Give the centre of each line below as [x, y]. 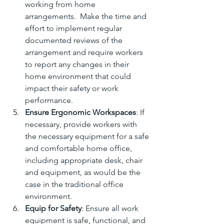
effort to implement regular [74, 28]
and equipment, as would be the [84, 172]
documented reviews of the [75, 40]
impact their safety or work [73, 88]
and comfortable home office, [79, 148]
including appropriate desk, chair [85, 160]
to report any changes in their [78, 64]
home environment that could [79, 76]
